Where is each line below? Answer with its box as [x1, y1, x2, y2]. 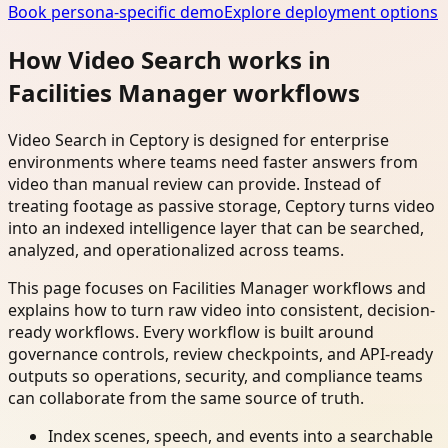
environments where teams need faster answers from [8, 151, 418, 174]
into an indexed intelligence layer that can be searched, [8, 217, 424, 240]
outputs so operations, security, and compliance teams [8, 365, 423, 388]
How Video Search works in [8, 43, 331, 77]
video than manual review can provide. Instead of [8, 173, 381, 196]
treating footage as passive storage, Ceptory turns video [8, 195, 435, 218]
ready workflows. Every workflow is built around [8, 321, 374, 344]
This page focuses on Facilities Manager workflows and [8, 277, 426, 300]
